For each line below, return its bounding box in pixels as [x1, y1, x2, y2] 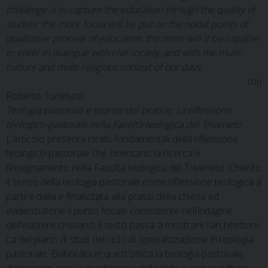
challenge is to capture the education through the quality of [6, 3, 255, 16]
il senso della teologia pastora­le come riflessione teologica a [6, 175, 261, 188]
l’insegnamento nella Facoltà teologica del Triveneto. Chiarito [6, 161, 261, 174]
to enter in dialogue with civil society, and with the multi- [6, 46, 243, 59]
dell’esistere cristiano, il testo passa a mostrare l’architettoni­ [6, 218, 261, 232]
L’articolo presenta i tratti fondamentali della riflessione [6, 132, 238, 145]
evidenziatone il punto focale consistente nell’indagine [6, 204, 233, 217]
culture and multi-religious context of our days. [6, 60, 203, 74]
